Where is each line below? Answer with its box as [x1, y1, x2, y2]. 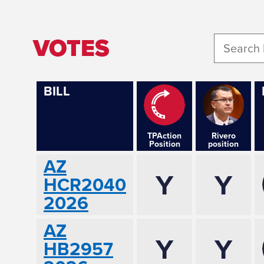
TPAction [147, 129, 181, 141]
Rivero [211, 129, 236, 141]
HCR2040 [44, 171, 126, 197]
